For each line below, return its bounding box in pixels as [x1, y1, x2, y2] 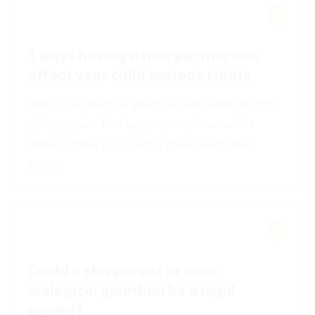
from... [27, 156, 65, 172]
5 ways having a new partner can [27, 44, 260, 65]
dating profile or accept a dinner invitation [27, 136, 252, 151]
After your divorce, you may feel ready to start [27, 95, 278, 110]
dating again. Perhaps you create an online [27, 115, 255, 131]
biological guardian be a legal [27, 279, 236, 300]
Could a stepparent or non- [27, 259, 220, 280]
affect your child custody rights [27, 64, 251, 84]
